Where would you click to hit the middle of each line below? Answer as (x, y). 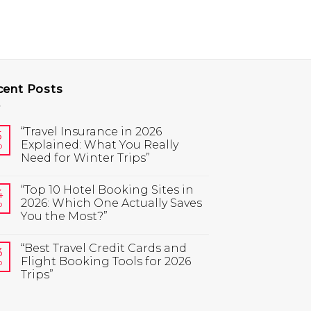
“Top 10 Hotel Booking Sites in (107, 190)
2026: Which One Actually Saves (111, 203)
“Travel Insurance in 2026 (91, 132)
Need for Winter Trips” (85, 158)
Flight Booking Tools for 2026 (106, 262)
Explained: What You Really (100, 145)
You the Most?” (64, 217)
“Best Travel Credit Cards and (104, 249)
